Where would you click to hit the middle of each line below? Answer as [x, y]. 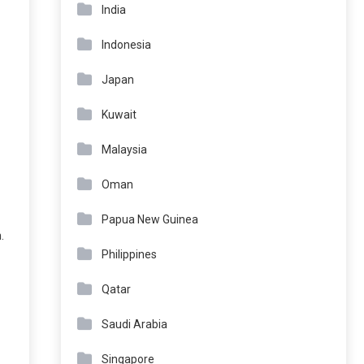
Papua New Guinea [150, 219]
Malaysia [124, 149]
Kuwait [119, 115]
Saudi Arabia [134, 324]
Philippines [129, 254]
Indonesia [126, 45]
